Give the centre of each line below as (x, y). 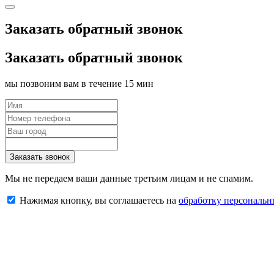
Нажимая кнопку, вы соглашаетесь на (99, 200)
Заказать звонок (40, 157)
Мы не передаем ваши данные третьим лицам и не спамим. (129, 178)
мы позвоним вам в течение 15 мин (79, 83)
